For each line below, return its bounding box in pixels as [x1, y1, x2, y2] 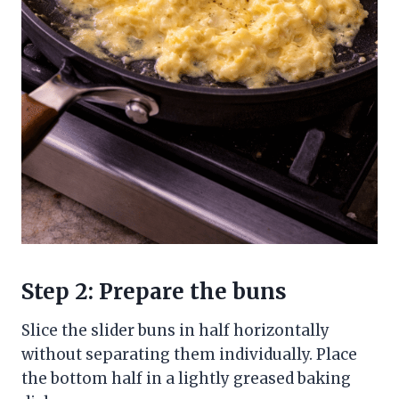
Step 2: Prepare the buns [21, 277, 287, 305]
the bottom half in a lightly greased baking [21, 368, 351, 388]
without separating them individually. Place [21, 344, 357, 364]
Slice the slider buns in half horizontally [21, 320, 330, 340]
